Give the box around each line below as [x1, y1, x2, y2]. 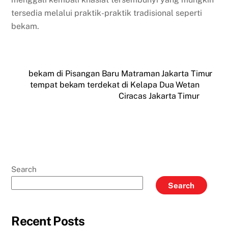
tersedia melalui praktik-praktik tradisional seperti [11, 8, 203, 18]
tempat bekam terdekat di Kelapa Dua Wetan [30, 80, 199, 90]
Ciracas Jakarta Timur [118, 91, 199, 101]
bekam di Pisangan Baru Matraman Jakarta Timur [28, 69, 213, 79]
